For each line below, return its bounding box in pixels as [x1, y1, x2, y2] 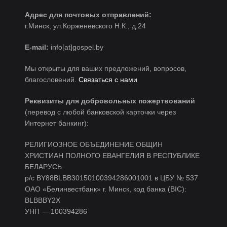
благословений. [25, 75, 79, 84]
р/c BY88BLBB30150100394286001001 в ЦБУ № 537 [25, 174, 198, 182]
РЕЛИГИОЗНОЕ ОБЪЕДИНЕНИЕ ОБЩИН [25, 140, 163, 148]
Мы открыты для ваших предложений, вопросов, [25, 64, 186, 72]
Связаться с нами [79, 75, 137, 84]
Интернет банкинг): [25, 119, 89, 127]
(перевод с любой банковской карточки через [25, 108, 176, 116]
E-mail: [25, 43, 49, 51]
